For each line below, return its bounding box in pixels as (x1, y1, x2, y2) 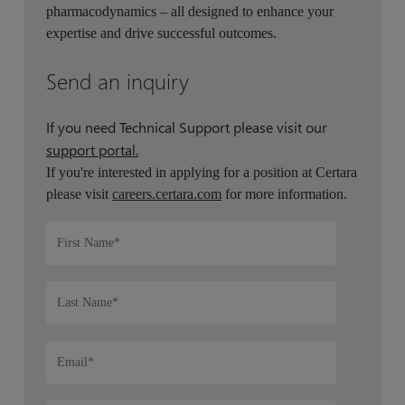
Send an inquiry (46, 66, 190, 96)
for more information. (221, 186, 348, 202)
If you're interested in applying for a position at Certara (46, 165, 358, 181)
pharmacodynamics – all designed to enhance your (46, 4, 334, 20)
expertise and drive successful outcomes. (46, 25, 278, 42)
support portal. (46, 140, 139, 160)
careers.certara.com (112, 186, 222, 202)
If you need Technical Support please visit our (46, 118, 328, 137)
